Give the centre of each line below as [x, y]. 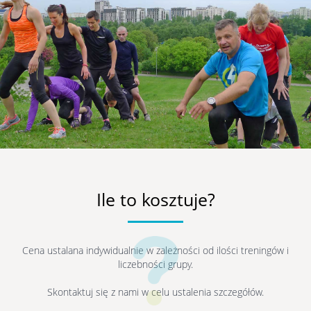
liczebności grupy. [155, 264]
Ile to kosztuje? [155, 199]
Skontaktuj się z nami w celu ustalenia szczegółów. [155, 292]
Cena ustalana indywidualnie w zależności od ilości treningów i [155, 250]
